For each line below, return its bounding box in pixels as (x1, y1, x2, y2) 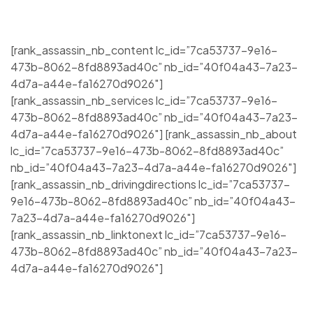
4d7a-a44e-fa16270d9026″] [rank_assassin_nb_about (10, 126, 297, 141)
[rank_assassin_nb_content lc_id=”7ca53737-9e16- (10, 43, 277, 57)
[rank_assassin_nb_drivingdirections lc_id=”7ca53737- (10, 177, 290, 191)
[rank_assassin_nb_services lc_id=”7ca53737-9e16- (10, 93, 277, 108)
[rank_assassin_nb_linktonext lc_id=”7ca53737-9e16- (10, 227, 286, 242)
